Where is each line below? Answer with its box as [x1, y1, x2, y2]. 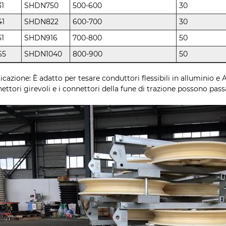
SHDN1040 [24, 49, 63, 59]
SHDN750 [24, 1, 59, 11]
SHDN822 [24, 17, 59, 27]
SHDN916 [24, 33, 58, 43]
